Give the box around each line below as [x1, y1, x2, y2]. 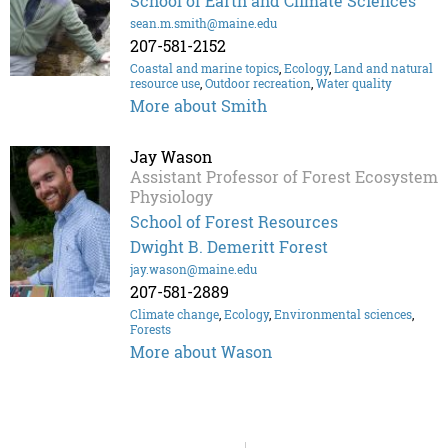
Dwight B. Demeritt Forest [130, 236, 328, 258]
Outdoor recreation [205, 75, 311, 92]
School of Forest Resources [130, 211, 338, 233]
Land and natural [334, 60, 433, 77]
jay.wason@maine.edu [130, 261, 257, 278]
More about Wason [130, 341, 272, 363]
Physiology [130, 186, 213, 208]
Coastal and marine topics [130, 60, 279, 77]
